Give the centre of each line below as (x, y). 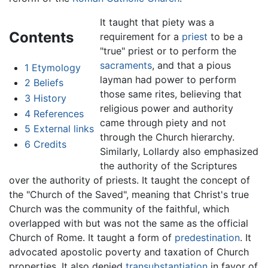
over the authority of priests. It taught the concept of (130, 180)
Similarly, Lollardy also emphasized (179, 151)
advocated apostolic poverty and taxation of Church (129, 252)
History (50, 98)
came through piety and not (163, 122)
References (58, 113)
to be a (225, 36)
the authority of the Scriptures (168, 165)
